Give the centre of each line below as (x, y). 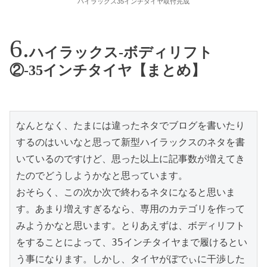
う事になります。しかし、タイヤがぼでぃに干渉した (131, 259)
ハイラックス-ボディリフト (121, 53)
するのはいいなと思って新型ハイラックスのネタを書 (131, 142)
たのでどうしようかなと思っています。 (102, 176)
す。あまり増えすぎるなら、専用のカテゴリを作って (131, 209)
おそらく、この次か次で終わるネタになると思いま (126, 193)
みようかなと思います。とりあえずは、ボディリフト (131, 226)
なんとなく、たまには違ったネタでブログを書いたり (131, 126)
